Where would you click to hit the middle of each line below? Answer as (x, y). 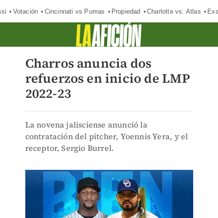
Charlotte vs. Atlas (174, 11)
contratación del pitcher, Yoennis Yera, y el (107, 136)
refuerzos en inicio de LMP (108, 78)
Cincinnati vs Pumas (75, 11)
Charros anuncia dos (88, 63)
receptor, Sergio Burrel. (70, 148)
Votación (26, 11)
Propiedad (126, 11)
